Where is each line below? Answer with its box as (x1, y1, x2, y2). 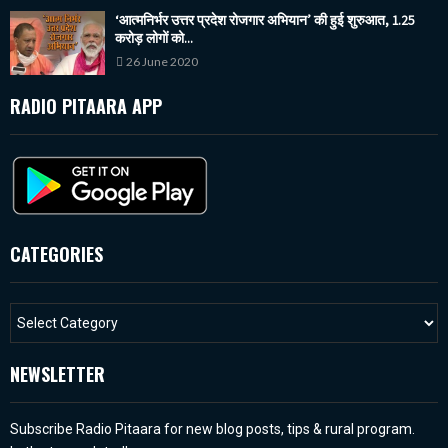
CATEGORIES (10, 240, 103, 267)
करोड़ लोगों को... (115, 29, 193, 48)
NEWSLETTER (10, 360, 105, 387)
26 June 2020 (126, 54, 198, 70)
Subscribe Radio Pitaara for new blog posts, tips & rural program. (10, 420, 415, 437)
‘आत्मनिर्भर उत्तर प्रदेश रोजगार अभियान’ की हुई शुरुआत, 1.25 (115, 11, 415, 30)
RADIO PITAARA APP (10, 92, 162, 119)
